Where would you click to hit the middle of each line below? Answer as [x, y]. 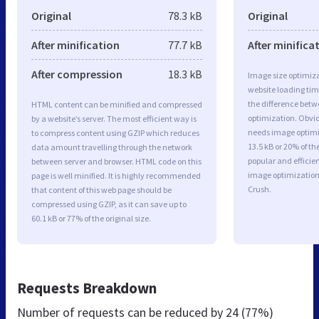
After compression [77, 74]
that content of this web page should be [101, 189]
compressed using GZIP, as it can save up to [109, 204]
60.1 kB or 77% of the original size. [91, 218]
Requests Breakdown [87, 288]
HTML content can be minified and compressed [117, 104]
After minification [75, 45]
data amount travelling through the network [112, 147]
